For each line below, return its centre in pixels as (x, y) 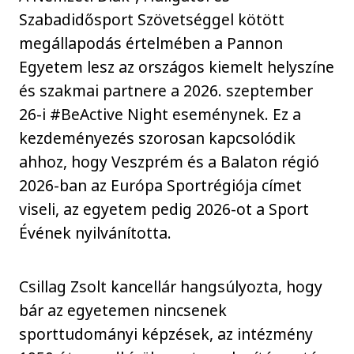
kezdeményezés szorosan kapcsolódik (158, 137)
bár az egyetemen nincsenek (123, 311)
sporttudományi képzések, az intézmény (166, 334)
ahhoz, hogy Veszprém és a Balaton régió (169, 161)
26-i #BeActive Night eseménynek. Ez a (160, 114)
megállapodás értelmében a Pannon (151, 43)
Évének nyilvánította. (96, 232)
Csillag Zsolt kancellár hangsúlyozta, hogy (171, 287)
